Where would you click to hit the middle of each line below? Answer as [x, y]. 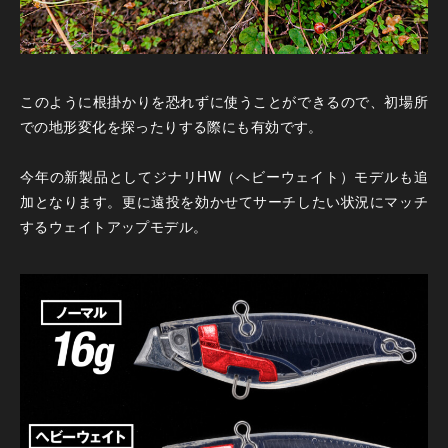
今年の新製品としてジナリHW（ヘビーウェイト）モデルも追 [224, 175]
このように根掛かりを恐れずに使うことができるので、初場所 [224, 100]
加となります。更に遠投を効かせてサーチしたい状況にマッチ [224, 200]
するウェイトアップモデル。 [114, 225]
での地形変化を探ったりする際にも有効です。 [171, 125]
